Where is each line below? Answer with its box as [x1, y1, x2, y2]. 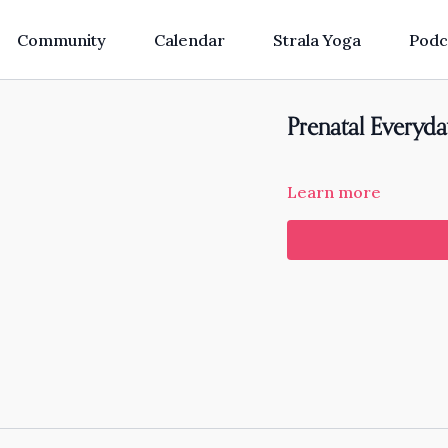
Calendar [153, 30, 225, 50]
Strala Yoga [272, 30, 361, 50]
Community [16, 30, 106, 50]
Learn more [287, 182, 382, 202]
